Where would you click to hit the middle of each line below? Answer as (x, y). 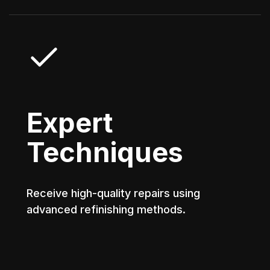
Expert (70, 122)
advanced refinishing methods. (106, 209)
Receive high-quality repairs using (114, 193)
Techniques (105, 152)
